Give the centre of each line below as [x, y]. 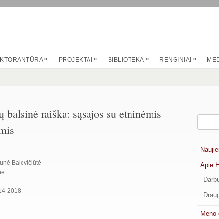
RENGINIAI [175, 60]
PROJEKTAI [75, 60]
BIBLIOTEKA [126, 60]
